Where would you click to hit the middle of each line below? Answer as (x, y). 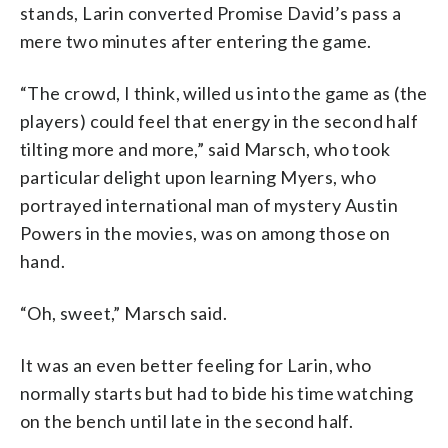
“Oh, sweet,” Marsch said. (123, 312)
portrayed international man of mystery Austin (209, 204)
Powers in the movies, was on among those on (205, 232)
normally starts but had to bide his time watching (217, 392)
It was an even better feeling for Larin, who (196, 364)
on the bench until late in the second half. (187, 420)
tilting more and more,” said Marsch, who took (205, 148)
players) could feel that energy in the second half (219, 120)
